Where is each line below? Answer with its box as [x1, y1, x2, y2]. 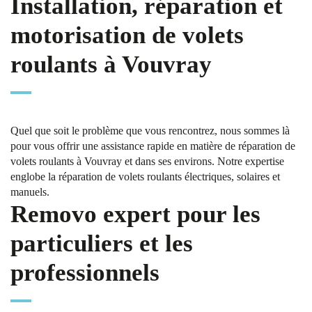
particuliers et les [10, 230, 193, 257]
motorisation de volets [10, 22, 244, 49]
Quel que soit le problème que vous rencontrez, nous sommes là [10, 125, 290, 136]
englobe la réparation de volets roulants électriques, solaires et [10, 171, 280, 182]
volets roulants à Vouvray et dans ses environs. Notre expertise [10, 155, 284, 167]
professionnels [10, 259, 159, 286]
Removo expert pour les [10, 201, 260, 228]
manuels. [10, 186, 49, 198]
